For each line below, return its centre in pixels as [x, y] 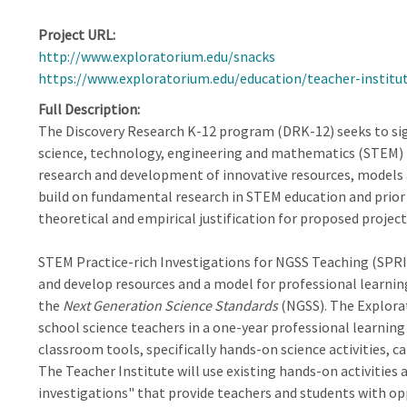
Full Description [87, 109]
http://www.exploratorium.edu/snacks [156, 56]
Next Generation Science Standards [170, 305]
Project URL [75, 35]
